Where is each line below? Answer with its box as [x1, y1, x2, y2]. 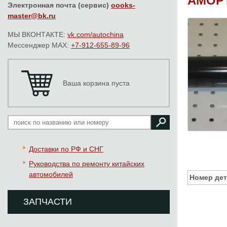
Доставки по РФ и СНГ [29, 145, 103, 153]
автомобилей [29, 170, 73, 178]
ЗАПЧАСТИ [23, 197, 72, 207]
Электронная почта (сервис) [8, 1, 111, 9]
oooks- [111, 1, 135, 9]
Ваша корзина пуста [63, 79, 130, 87]
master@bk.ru [8, 12, 56, 20]
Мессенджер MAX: [8, 41, 71, 49]
